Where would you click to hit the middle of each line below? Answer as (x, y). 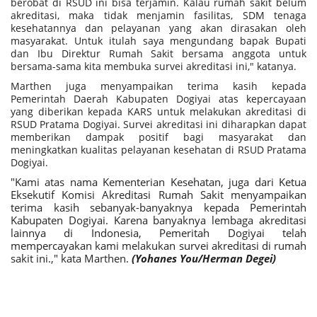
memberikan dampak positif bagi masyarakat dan (158, 137)
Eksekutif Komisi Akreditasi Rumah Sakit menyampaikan (158, 195)
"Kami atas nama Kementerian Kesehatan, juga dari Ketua (158, 182)
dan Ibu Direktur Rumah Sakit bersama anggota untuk (158, 54)
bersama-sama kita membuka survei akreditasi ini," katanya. (154, 67)
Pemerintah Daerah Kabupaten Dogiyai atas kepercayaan (158, 99)
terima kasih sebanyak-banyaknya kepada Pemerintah (158, 208)
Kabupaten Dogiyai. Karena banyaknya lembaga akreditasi (158, 220)
